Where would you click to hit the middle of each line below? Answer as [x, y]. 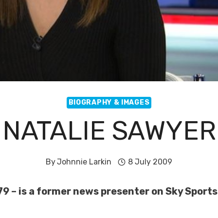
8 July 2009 [150, 162]
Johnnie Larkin [84, 162]
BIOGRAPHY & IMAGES [109, 102]
